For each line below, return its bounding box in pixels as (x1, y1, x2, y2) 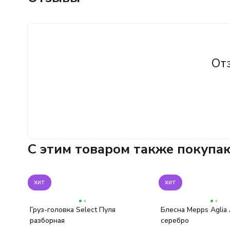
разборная (29, 216, 65, 225)
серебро (160, 216, 189, 225)
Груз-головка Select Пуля (29, 205, 116, 215)
